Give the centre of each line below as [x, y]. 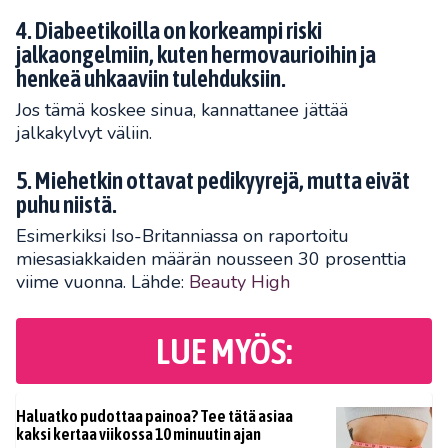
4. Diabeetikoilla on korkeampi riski [169, 31]
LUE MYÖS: [224, 351]
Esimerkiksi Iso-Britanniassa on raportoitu [182, 236]
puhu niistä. [66, 205]
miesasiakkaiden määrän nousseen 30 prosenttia [211, 259]
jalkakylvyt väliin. [84, 133]
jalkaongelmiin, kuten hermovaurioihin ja [196, 55]
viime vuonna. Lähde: [102, 282]
